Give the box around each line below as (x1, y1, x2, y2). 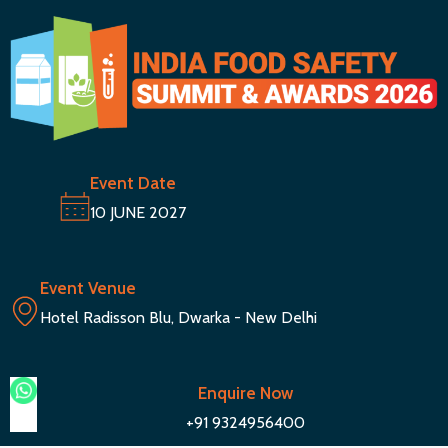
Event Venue (40, 278, 136, 299)
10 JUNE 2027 (90, 203, 186, 223)
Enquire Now (197, 383, 293, 404)
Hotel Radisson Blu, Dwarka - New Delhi (40, 308, 317, 328)
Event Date (90, 173, 176, 194)
